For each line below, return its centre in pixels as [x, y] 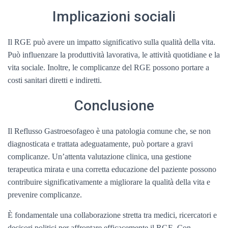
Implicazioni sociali [114, 17]
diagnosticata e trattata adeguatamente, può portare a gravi [100, 144]
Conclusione [114, 106]
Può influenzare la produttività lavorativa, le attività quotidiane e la [114, 55]
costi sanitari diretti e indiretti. [55, 80]
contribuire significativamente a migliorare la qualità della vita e [109, 182]
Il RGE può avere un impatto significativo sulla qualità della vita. [111, 42]
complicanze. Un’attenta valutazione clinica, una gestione [99, 156]
